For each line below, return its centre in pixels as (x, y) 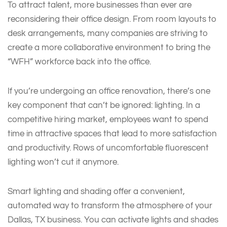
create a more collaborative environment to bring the (109, 47)
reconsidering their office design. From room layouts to (112, 19)
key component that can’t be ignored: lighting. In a (104, 105)
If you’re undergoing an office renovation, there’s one (109, 91)
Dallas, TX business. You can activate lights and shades (113, 219)
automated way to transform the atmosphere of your (110, 205)
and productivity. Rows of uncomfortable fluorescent (108, 147)
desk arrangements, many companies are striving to (108, 33)
